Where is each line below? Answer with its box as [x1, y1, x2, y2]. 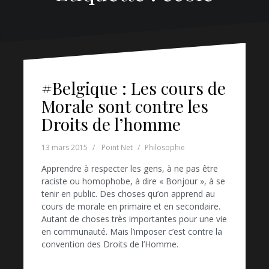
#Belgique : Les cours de [41, 77, 226, 100]
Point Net [101, 142, 133, 153]
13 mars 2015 [41, 142, 88, 153]
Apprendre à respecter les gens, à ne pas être [41, 163, 218, 175]
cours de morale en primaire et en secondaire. [41, 201, 220, 213]
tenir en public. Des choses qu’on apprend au [41, 188, 215, 200]
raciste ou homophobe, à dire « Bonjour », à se [41, 175, 225, 187]
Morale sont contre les [41, 95, 208, 118]
